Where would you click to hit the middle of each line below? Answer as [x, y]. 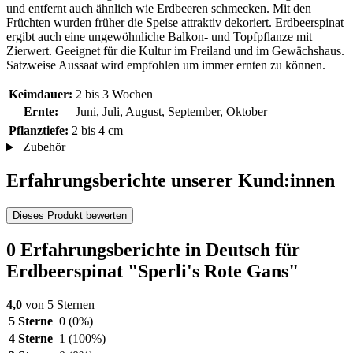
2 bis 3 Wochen [114, 95]
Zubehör [42, 147]
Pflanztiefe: [39, 131]
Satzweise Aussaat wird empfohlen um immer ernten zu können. [166, 65]
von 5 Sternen [58, 304]
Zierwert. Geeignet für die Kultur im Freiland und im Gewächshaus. [175, 51]
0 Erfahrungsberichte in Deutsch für [153, 249]
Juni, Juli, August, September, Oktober [171, 112]
